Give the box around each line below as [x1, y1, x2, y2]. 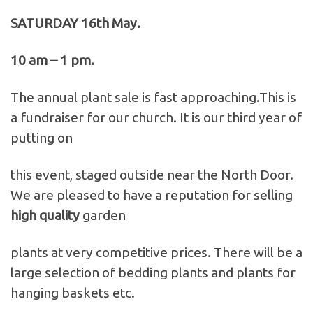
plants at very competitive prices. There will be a [10, 245, 303, 261]
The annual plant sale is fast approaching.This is [10, 89, 296, 105]
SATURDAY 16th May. [10, 15, 140, 31]
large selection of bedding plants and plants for [10, 265, 296, 281]
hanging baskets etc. [10, 285, 135, 301]
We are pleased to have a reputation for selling [10, 187, 293, 203]
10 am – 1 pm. [10, 52, 94, 68]
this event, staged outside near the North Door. [10, 167, 293, 183]
